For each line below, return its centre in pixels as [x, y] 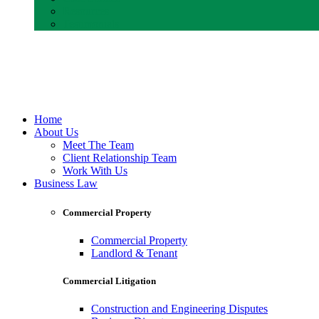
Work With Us [95, 170]
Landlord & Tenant [134, 253]
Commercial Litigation [109, 281]
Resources [86, 11]
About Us [56, 132]
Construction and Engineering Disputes [179, 309]
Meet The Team [98, 145]
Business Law [66, 183]
